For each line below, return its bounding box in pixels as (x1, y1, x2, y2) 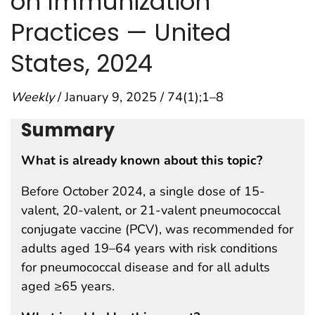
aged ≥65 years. (21, 277, 115, 295)
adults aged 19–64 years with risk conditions (21, 239, 278, 257)
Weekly (11, 88, 54, 105)
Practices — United (11, 15, 231, 50)
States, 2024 (11, 46, 153, 81)
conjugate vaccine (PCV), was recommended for (21, 220, 293, 238)
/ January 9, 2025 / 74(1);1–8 (54, 88, 224, 105)
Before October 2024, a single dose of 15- (21, 182, 265, 200)
